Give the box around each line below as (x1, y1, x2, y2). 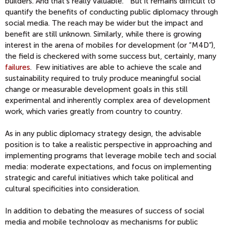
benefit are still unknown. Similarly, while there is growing (5, 30, 201, 39)
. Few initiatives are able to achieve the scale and (30, 63, 201, 72)
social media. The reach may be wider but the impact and (5, 19, 203, 28)
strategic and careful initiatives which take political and (5, 173, 193, 182)
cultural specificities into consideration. (5, 184, 140, 193)
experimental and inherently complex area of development (5, 96, 210, 105)
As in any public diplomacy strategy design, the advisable (5, 129, 201, 138)
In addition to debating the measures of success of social (5, 206, 204, 215)
